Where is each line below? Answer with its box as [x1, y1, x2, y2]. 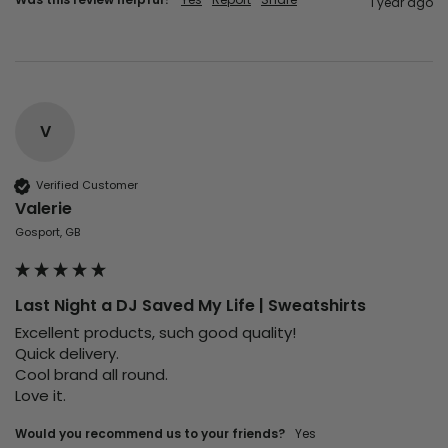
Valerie [15, 196, 72, 220]
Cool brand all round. [15, 363, 172, 385]
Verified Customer [36, 177, 138, 194]
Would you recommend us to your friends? [15, 424, 285, 442]
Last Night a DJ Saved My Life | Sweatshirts [15, 293, 366, 317]
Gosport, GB [15, 223, 80, 240]
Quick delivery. [15, 342, 123, 364]
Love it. [15, 384, 70, 406]
